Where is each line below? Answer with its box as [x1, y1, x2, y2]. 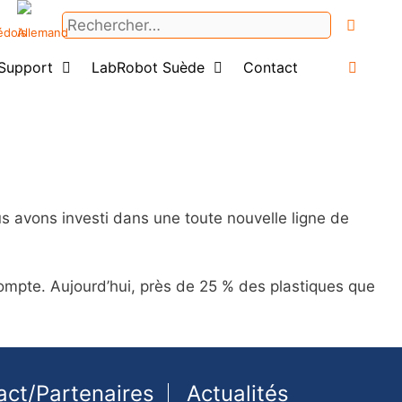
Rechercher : [61, 10, 153, 28]
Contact [243, 58, 298, 76]
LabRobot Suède [92, 58, 205, 76]
